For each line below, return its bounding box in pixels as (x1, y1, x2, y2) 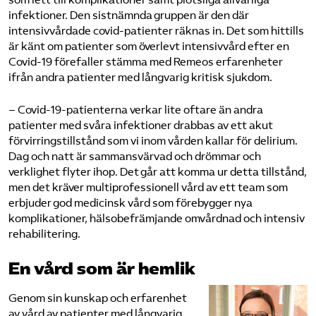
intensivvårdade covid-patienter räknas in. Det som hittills (8, 24, 304, 37)
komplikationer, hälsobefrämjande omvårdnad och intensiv (8, 212, 305, 225)
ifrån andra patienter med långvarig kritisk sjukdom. (8, 71, 272, 84)
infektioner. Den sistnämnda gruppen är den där (8, 8, 249, 22)
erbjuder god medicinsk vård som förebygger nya (8, 196, 253, 209)
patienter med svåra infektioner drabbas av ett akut (8, 119, 273, 132)
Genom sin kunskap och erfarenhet (8, 291, 187, 305)
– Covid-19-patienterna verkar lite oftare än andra (8, 103, 263, 116)
